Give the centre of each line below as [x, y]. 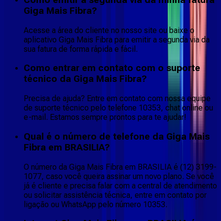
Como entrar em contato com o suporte [112, 68]
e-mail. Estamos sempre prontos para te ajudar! [105, 117]
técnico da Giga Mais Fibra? [85, 79]
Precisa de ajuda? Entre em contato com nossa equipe [117, 99]
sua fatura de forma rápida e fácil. [81, 49]
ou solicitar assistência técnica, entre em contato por [115, 195]
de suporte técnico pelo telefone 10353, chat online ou [118, 108]
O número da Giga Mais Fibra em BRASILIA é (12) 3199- [120, 167]
